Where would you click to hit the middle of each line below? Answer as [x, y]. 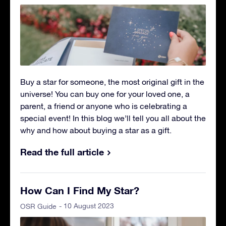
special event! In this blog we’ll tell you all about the [113, 118]
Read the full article [62, 152]
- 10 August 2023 [87, 206]
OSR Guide [38, 207]
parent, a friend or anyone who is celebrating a [104, 106]
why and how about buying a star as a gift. [96, 130]
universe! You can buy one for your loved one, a [105, 94]
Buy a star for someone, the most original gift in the [112, 82]
